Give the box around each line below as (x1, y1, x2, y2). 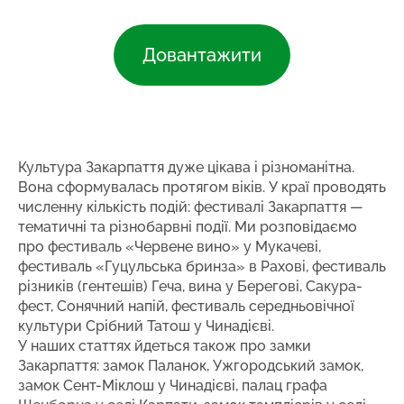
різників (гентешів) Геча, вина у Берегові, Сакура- (18, 278, 363, 296)
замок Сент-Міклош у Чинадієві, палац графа (18, 377, 327, 395)
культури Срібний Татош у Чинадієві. (18, 317, 274, 335)
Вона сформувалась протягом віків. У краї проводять (18, 179, 386, 197)
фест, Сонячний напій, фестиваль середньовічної (18, 298, 354, 316)
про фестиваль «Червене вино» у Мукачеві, (18, 238, 321, 256)
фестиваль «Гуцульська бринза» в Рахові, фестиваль (18, 258, 386, 276)
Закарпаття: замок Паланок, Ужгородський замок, (18, 357, 363, 375)
